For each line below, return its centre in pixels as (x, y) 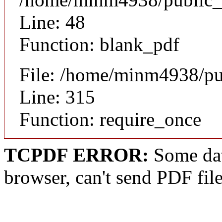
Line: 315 (57, 97)
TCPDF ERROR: (79, 155)
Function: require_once (110, 119)
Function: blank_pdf (99, 45)
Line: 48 (52, 22)
